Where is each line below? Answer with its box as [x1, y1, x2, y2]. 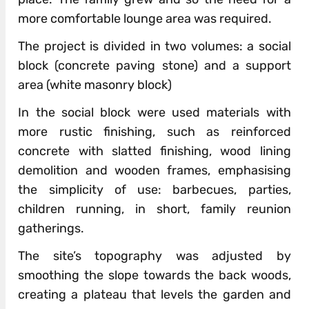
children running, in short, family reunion [18, 201, 291, 217]
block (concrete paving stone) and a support [18, 57, 291, 73]
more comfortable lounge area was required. [18, 10, 272, 26]
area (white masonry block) [18, 77, 172, 92]
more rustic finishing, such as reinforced [18, 123, 291, 139]
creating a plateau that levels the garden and [18, 286, 291, 302]
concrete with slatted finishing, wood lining [18, 143, 291, 159]
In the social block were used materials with [18, 104, 291, 120]
